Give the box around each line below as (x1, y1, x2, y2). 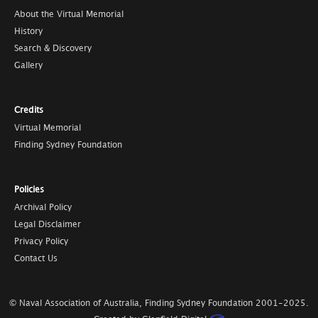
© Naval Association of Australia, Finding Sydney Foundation (9, 299, 256, 307)
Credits (14, 106, 43, 114)
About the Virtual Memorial (14, 10, 124, 18)
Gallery (14, 61, 43, 70)
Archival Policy (14, 203, 72, 212)
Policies (14, 185, 44, 194)
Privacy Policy (14, 237, 68, 246)
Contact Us (14, 254, 57, 263)
